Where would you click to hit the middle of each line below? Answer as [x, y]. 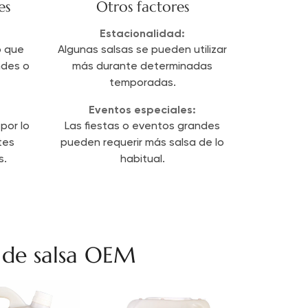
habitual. [142, 159]
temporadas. [142, 83]
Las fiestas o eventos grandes [143, 126]
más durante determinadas [143, 66]
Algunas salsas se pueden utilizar [143, 50]
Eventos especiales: [143, 109]
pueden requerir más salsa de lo [143, 143]
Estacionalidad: [143, 33]
